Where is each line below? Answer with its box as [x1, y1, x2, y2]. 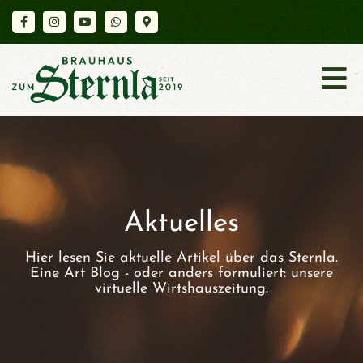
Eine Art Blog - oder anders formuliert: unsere [30, 266, 333, 281]
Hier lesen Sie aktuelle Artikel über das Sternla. [25, 250, 338, 266]
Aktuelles [124, 210, 239, 238]
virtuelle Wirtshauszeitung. [95, 281, 268, 297]
